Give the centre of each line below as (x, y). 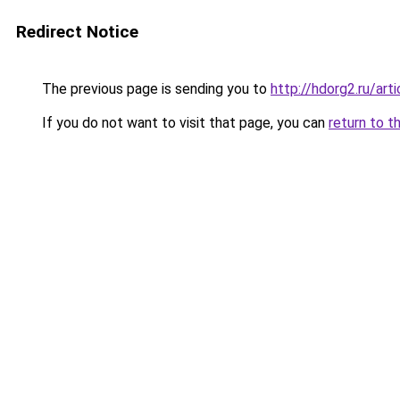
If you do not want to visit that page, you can (183, 123)
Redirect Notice (77, 32)
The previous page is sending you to (154, 89)
